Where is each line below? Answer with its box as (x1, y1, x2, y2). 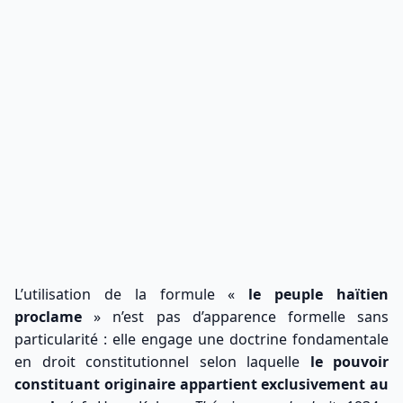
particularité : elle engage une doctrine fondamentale (14, 329, 389, 350)
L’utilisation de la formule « (14, 284, 249, 305)
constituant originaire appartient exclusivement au (14, 374, 389, 395)
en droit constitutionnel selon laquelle (14, 352, 310, 372)
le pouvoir (309, 352, 389, 372)
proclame (14, 307, 82, 327)
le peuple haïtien (248, 284, 390, 305)
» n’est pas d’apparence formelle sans (82, 307, 389, 327)
